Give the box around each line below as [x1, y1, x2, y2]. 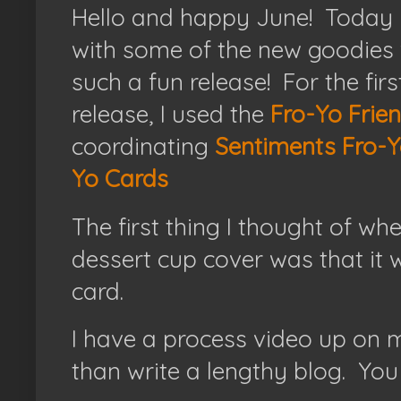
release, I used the [72, 99, 270, 130]
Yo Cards [72, 164, 168, 194]
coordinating [72, 132, 215, 162]
